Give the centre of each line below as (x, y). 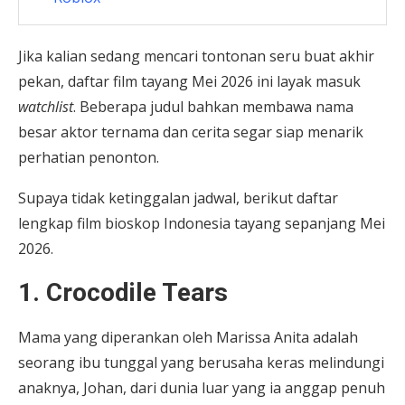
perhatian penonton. (89, 157)
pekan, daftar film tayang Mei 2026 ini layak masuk (189, 81)
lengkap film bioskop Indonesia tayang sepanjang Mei (202, 223)
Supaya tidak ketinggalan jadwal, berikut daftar (178, 198)
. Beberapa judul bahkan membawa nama (213, 106)
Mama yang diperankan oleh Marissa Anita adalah (188, 337)
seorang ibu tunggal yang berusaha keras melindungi (201, 362)
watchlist (46, 106)
